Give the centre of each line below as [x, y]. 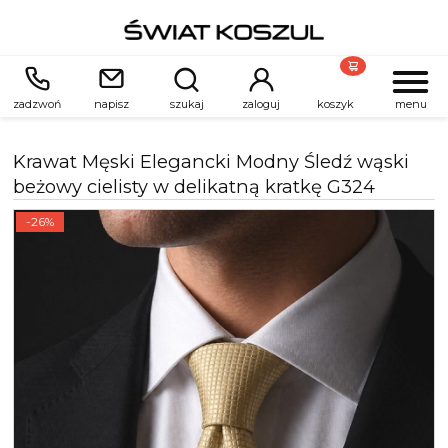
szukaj [186, 104]
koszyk [336, 104]
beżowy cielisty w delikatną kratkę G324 [194, 187]
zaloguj [261, 104]
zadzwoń [37, 104]
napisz [112, 104]
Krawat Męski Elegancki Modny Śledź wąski [211, 162]
